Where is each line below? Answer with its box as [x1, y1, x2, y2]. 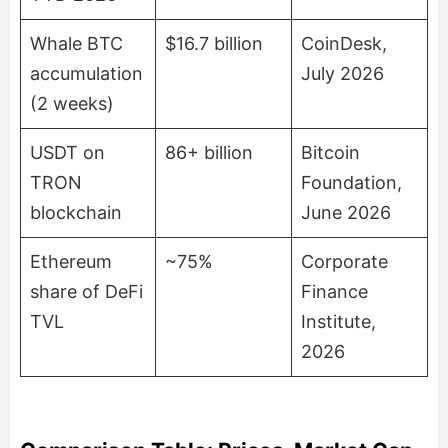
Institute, [301, 310, 376, 332]
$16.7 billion [165, 32, 263, 54]
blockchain [30, 201, 122, 223]
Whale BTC [30, 32, 123, 54]
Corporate [301, 250, 388, 272]
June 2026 [301, 201, 391, 223]
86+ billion [165, 141, 253, 163]
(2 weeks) [30, 92, 114, 114]
